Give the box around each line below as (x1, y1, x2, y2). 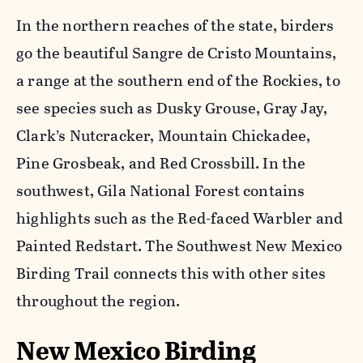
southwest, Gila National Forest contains (16, 179, 305, 203)
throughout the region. (16, 289, 181, 314)
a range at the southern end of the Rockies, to (16, 69, 340, 93)
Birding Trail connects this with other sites (16, 262, 327, 286)
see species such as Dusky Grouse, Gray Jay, (16, 96, 328, 121)
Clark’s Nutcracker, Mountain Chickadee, (16, 124, 311, 148)
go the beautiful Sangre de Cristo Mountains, (16, 41, 337, 66)
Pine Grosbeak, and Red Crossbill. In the (16, 152, 306, 176)
